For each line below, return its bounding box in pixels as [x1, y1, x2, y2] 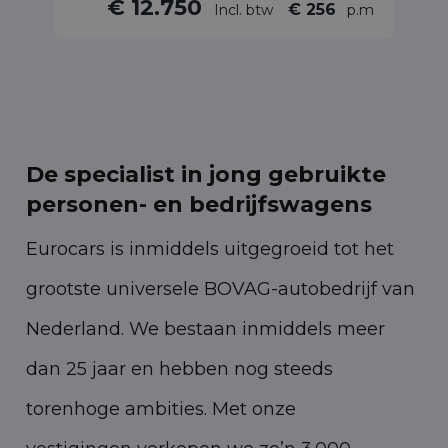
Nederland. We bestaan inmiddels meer [26, 318, 385, 341]
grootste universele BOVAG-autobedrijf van [26, 278, 415, 301]
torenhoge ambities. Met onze [26, 398, 296, 421]
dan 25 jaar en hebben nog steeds [26, 358, 333, 381]
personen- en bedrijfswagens [26, 191, 372, 219]
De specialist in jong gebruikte [26, 161, 386, 189]
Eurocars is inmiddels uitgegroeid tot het [26, 238, 394, 261]
